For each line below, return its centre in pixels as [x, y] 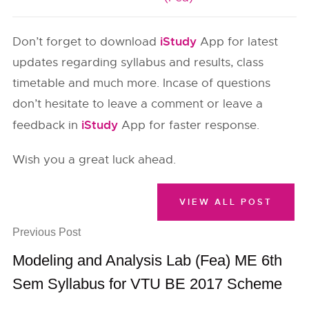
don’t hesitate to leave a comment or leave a [138, 104]
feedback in [47, 125]
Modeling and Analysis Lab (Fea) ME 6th [148, 260]
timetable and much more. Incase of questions [142, 83]
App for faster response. [189, 125]
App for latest [238, 42]
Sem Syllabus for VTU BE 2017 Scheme [148, 284]
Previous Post [47, 232]
